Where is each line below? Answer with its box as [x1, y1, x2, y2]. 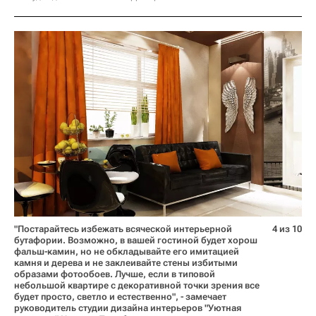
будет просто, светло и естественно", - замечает [14, 291, 226, 302]
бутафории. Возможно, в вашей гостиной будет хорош [14, 234, 257, 245]
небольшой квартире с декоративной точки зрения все [14, 279, 260, 291]
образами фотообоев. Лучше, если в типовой [14, 268, 215, 279]
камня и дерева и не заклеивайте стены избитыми [14, 257, 238, 268]
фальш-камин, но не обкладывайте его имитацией [14, 245, 239, 257]
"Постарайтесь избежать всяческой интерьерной [14, 223, 232, 234]
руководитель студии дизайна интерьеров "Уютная [14, 302, 241, 313]
